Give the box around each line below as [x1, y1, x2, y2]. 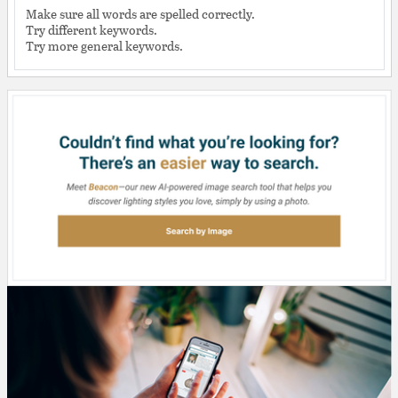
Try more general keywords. [26, 36, 183, 55]
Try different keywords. [26, 20, 157, 39]
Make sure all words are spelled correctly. [26, 4, 255, 23]
